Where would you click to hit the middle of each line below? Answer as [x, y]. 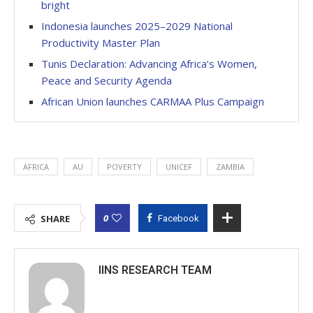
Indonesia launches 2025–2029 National [137, 26]
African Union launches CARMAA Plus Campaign [154, 101]
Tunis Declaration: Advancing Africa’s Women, [149, 63]
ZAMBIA [230, 166]
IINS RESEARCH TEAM [155, 270]
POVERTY [124, 166]
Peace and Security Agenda [108, 80]
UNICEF [179, 166]
